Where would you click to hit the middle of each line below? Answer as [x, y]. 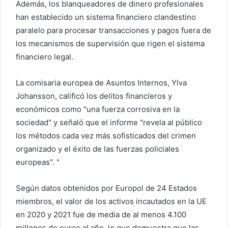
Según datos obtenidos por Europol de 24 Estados [106, 188]
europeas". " [38, 162]
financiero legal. [45, 57]
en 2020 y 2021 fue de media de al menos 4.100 [101, 215]
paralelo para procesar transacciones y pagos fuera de [113, 31]
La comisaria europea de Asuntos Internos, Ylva [101, 83]
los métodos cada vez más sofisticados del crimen [106, 136]
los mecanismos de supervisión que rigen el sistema [110, 44]
